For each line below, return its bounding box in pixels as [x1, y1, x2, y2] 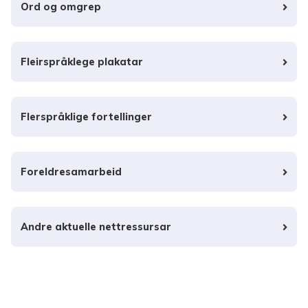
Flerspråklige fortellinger [21, 110, 153, 123]
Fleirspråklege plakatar [21, 55, 144, 68]
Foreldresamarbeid [21, 165, 122, 178]
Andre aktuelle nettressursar [21, 220, 172, 233]
